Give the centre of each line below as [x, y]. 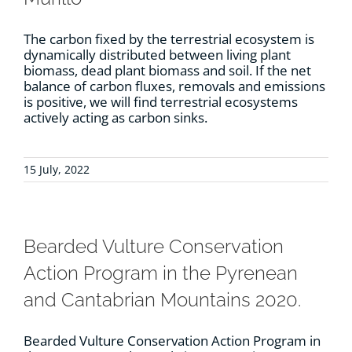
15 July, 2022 [57, 170]
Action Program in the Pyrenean [161, 273]
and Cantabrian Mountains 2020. [162, 300]
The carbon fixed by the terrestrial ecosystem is [169, 39]
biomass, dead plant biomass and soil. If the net [167, 71]
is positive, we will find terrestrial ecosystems [161, 102]
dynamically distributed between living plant [157, 55]
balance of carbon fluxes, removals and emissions [174, 86]
